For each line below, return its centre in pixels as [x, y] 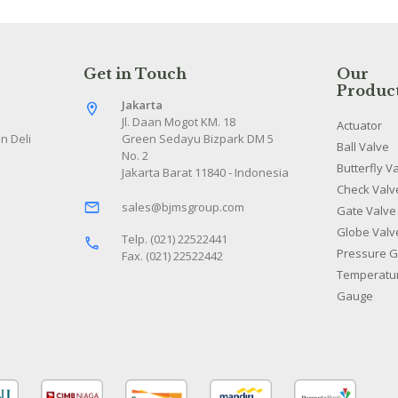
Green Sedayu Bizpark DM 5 [198, 139]
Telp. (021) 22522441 [175, 239]
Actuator [359, 125]
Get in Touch [135, 74]
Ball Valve [362, 147]
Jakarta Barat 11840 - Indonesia [205, 172]
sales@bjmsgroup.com [183, 207]
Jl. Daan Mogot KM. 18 [179, 122]
